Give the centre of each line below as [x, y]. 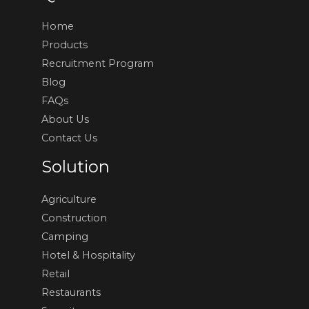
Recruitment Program [98, 64]
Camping [65, 236]
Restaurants [71, 292]
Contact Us [69, 138]
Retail [56, 273]
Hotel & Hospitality [88, 255]
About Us [65, 120]
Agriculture [69, 199]
